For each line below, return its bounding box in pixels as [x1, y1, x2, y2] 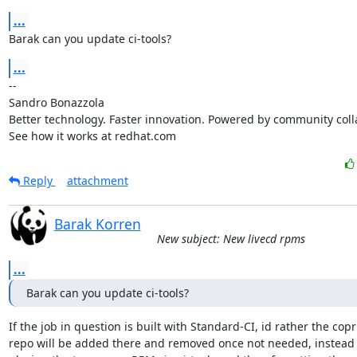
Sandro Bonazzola [8, 94, 104, 110]
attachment [66, 172, 128, 188]
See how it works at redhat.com [8, 127, 176, 143]
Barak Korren [53, 214, 141, 233]
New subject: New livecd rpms [156, 230, 305, 246]
